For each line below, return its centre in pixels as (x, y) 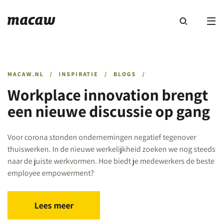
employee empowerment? (51, 173)
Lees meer (54, 205)
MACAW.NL (26, 74)
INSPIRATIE (79, 74)
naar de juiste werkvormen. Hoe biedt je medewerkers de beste (111, 161)
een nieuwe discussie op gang (109, 111)
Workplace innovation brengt (108, 95)
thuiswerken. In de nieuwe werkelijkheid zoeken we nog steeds (111, 149)
